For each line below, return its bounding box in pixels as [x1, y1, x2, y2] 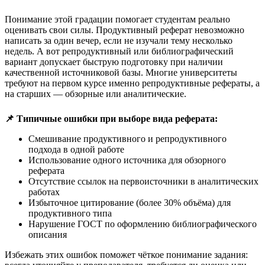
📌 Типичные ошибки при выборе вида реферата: [5, 114, 218, 124]
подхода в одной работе [28, 144, 124, 155]
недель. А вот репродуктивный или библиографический [5, 46, 234, 57]
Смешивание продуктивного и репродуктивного [28, 134, 227, 144]
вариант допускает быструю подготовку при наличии [5, 57, 223, 67]
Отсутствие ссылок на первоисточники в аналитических [28, 176, 258, 187]
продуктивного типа [28, 208, 112, 219]
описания [28, 230, 67, 240]
